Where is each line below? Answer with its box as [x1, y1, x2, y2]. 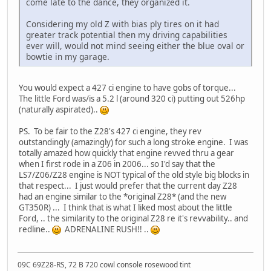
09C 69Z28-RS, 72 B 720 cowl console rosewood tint [18, 259, 191, 270]
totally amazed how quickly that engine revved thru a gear [19, 147, 234, 158]
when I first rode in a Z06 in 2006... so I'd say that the [19, 158, 215, 169]
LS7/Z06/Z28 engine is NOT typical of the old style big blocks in [19, 169, 249, 180]
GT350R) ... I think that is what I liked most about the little [19, 201, 232, 213]
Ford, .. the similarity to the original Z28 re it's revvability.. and [19, 212, 248, 224]
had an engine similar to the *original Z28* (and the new [19, 191, 226, 202]
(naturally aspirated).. [19, 103, 100, 115]
